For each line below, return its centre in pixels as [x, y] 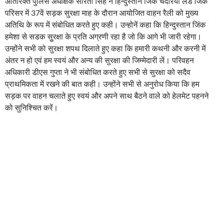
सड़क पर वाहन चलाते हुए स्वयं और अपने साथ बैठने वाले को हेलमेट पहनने [107, 96]
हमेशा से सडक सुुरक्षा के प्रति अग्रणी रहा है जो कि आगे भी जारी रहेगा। [103, 37]
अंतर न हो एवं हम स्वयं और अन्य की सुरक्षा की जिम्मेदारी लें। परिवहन [99, 61]
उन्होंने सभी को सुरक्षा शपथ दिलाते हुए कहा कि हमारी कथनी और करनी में [105, 49]
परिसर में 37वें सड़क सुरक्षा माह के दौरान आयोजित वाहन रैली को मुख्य [102, 14]
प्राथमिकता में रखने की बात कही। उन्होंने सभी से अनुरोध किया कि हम [102, 85]
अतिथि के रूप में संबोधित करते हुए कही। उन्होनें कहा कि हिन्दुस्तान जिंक [105, 25]
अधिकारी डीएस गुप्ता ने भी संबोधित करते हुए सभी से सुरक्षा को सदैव [98, 73]
